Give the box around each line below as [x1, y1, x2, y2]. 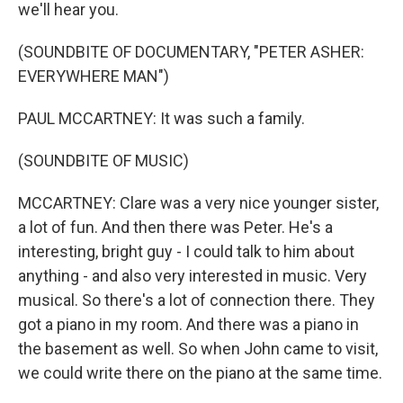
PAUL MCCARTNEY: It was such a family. [18, 109, 305, 129]
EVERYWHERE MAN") [18, 67, 169, 86]
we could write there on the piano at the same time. [18, 363, 382, 383]
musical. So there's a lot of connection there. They [18, 291, 375, 310]
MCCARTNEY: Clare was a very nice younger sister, [18, 193, 379, 213]
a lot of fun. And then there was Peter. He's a [18, 218, 333, 237]
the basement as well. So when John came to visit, [18, 339, 378, 359]
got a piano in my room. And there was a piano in [18, 315, 359, 335]
